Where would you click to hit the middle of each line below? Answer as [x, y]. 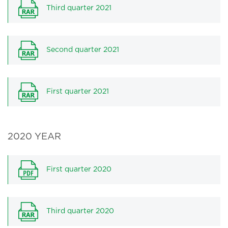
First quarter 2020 [79, 169]
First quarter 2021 [78, 92]
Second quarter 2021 [83, 50]
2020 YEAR [34, 137]
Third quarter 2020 [80, 211]
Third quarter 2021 [79, 8]
